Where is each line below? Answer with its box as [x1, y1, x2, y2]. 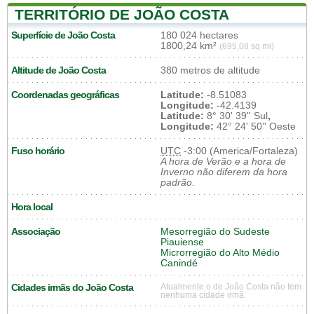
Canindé [161, 257, 198, 268]
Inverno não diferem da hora [161, 166, 287, 177]
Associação [11, 226, 60, 237]
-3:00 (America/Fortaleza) [181, 145, 298, 156]
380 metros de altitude [161, 64, 260, 76]
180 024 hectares [161, 29, 238, 41]
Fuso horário [11, 145, 64, 156]
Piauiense [161, 236, 204, 247]
